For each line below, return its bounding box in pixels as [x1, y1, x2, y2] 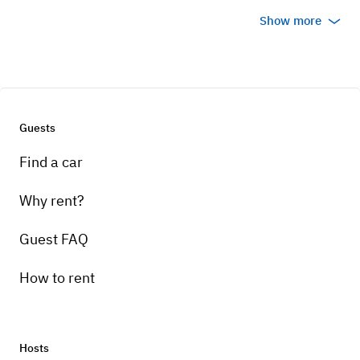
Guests [19, 121, 55, 136]
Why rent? [19, 191, 84, 211]
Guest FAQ [19, 230, 88, 249]
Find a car [19, 153, 83, 172]
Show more [260, 13, 321, 29]
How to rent [19, 268, 95, 288]
